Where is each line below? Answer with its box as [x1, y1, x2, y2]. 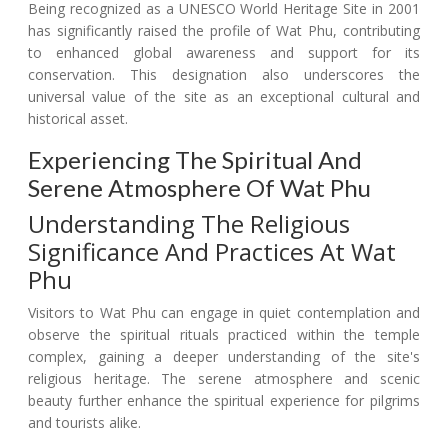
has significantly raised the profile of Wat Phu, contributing [28, 21, 420, 41]
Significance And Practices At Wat [28, 235, 396, 269]
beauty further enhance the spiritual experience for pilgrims [28, 391, 420, 411]
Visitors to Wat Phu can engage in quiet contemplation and [28, 303, 420, 323]
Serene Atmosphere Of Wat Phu [28, 173, 371, 203]
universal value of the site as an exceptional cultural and [28, 87, 420, 107]
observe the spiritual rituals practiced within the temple [28, 325, 420, 345]
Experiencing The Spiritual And [28, 145, 362, 175]
